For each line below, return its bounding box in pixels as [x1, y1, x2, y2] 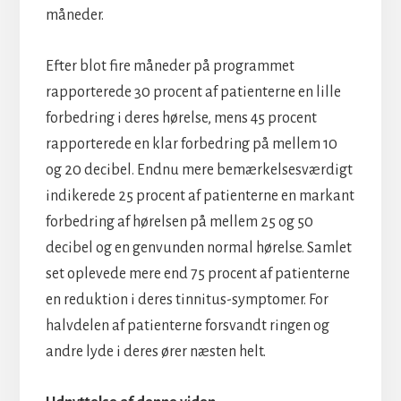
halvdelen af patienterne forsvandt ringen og [45, 317, 329, 334]
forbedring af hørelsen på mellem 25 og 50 [45, 213, 313, 230]
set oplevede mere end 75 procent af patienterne [45, 265, 350, 282]
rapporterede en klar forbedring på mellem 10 [45, 135, 337, 152]
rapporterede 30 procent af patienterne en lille [45, 83, 341, 100]
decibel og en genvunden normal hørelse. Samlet [45, 239, 352, 256]
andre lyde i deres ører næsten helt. [45, 343, 266, 360]
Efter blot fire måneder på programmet [45, 57, 294, 74]
